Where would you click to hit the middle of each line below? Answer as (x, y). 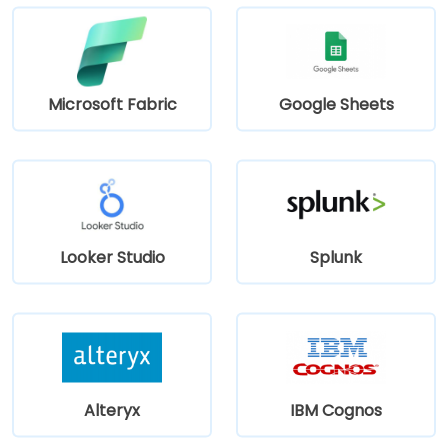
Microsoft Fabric (112, 104)
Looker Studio (112, 257)
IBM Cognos (336, 410)
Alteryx (112, 410)
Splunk (336, 257)
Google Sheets (336, 104)
